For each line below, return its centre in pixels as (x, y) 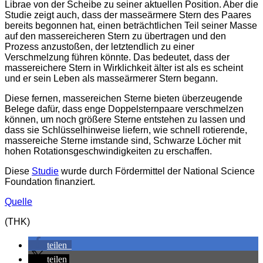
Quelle (18, 202)
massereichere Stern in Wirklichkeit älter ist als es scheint (124, 68)
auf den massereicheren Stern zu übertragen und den (115, 36)
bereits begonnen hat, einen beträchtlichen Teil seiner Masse (131, 26)
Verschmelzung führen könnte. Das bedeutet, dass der (117, 58)
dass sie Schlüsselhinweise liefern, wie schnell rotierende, (126, 130)
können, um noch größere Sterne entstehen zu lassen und (125, 120)
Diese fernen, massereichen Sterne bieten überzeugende (124, 99)
